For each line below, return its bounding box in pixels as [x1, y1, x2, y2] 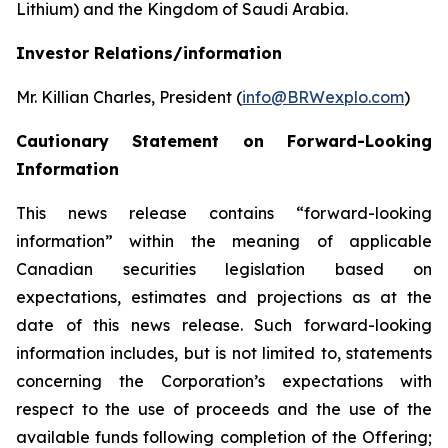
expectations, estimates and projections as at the [16, 287, 432, 307]
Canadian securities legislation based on [16, 259, 432, 279]
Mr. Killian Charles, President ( [16, 87, 242, 107]
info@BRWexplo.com [242, 87, 404, 107]
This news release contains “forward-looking [16, 203, 432, 223]
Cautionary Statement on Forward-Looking [16, 131, 432, 151]
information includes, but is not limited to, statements [16, 343, 432, 363]
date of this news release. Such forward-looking [16, 315, 432, 335]
